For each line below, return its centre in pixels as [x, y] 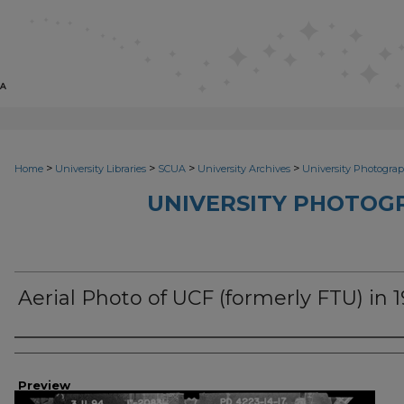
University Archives [244, 169]
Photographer [81, 353]
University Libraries [101, 169]
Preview [44, 385]
